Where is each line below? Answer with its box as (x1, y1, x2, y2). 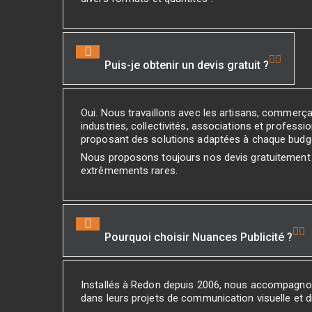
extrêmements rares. (81, 164, 178, 177)
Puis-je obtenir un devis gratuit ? (104, 58, 269, 72)
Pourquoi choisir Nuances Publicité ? (104, 231, 292, 244)
